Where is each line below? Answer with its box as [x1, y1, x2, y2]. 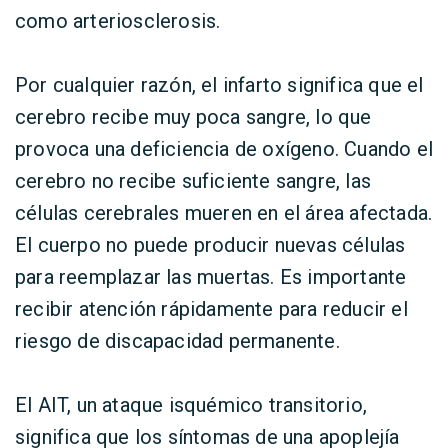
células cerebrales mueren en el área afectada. [15, 201, 433, 225]
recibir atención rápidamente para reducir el [15, 297, 408, 321]
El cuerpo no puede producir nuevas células [15, 233, 406, 257]
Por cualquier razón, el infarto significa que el [15, 73, 424, 97]
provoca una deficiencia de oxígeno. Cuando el [15, 137, 434, 161]
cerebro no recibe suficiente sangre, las [15, 169, 372, 193]
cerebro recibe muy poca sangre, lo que [15, 105, 372, 129]
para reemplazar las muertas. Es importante [15, 265, 407, 289]
